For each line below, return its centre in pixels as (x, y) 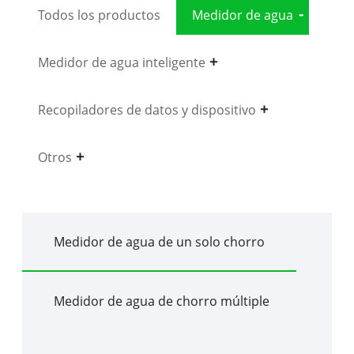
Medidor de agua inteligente (121, 62)
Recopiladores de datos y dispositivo (147, 109)
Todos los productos (99, 15)
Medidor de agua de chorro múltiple (161, 301)
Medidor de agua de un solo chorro (159, 241)
